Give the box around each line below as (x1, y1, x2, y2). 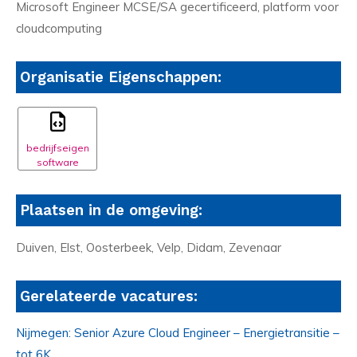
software (36, 156, 79, 169)
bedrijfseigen (25, 142, 89, 155)
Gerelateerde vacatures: (20, 287, 198, 305)
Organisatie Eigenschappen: (20, 69, 222, 87)
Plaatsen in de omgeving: (20, 202, 202, 220)
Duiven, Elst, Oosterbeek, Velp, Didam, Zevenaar (16, 239, 281, 255)
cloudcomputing (16, 21, 102, 37)
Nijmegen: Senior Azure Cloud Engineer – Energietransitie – (16, 325, 339, 341)
